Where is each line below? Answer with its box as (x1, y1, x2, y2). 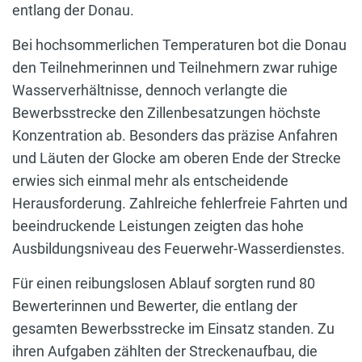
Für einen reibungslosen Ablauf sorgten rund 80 (12, 275, 315, 293)
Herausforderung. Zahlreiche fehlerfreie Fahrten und (12, 195, 347, 213)
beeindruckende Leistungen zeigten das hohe (12, 217, 304, 235)
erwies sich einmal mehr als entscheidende (12, 172, 288, 190)
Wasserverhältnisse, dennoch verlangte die (12, 82, 288, 99)
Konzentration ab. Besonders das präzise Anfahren (12, 127, 338, 145)
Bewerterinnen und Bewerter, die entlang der (12, 297, 297, 315)
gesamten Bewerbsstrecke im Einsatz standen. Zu (12, 320, 335, 338)
